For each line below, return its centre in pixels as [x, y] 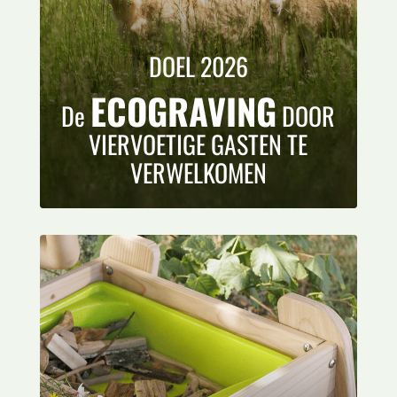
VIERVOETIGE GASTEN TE [198, 144]
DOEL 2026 [198, 66]
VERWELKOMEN [198, 172]
